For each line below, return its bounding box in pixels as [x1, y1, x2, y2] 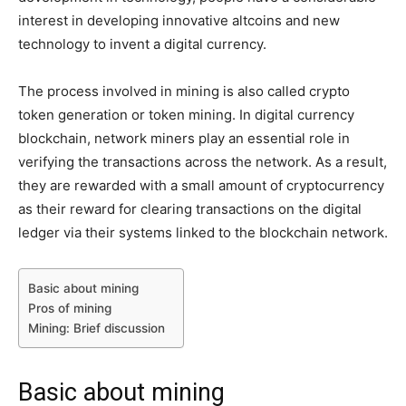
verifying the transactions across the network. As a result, [18, 152, 387, 170]
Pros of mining [28, 300, 111, 315]
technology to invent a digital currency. [18, 34, 266, 53]
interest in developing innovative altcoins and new [18, 11, 340, 29]
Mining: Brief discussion [28, 320, 165, 335]
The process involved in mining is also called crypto [18, 82, 350, 100]
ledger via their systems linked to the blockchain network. [18, 223, 388, 241]
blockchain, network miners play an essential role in [18, 129, 350, 147]
